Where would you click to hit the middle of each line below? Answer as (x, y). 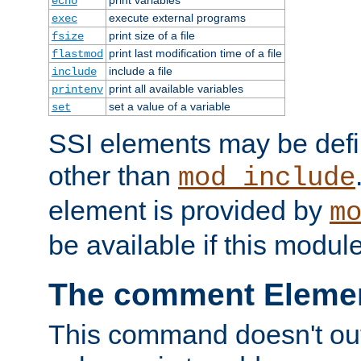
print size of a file (151, 35)
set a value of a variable (169, 106)
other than (113, 175)
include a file (140, 71)
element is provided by (189, 210)
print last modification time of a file (195, 53)
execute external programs (177, 17)
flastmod (77, 54)
